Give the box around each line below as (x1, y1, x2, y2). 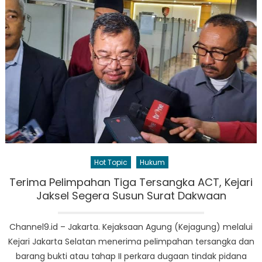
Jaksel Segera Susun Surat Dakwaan (36, 188, 226, 204)
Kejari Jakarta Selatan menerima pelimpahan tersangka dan (8, 236, 254, 248)
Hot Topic (94, 157, 127, 168)
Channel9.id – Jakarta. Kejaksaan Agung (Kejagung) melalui (9, 221, 253, 233)
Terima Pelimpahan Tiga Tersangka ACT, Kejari (9, 175, 253, 190)
